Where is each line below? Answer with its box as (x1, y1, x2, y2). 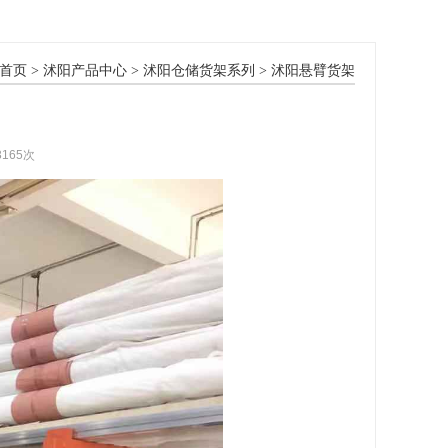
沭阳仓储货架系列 (143, 63, 255, 78)
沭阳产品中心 (43, 63, 127, 78)
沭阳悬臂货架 (271, 63, 355, 78)
